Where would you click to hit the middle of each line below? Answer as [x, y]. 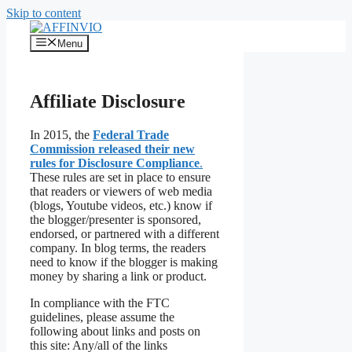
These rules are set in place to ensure [120, 178]
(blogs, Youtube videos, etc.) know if [121, 206]
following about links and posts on [115, 332]
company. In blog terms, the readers [118, 248]
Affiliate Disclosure [108, 102]
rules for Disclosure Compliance [115, 163]
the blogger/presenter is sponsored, [115, 220]
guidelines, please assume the [102, 317]
